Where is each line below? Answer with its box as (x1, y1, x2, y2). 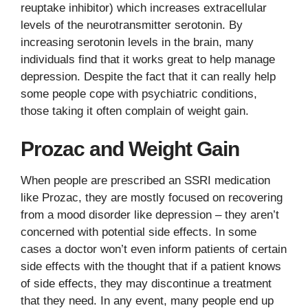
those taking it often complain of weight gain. (21, 104, 249, 118)
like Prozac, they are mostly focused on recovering (21, 191, 283, 204)
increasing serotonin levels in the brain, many (21, 35, 254, 49)
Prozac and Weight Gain (21, 137, 239, 160)
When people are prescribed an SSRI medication (21, 174, 270, 187)
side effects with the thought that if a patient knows (21, 260, 281, 273)
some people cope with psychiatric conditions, (21, 87, 257, 100)
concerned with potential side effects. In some (21, 225, 256, 239)
